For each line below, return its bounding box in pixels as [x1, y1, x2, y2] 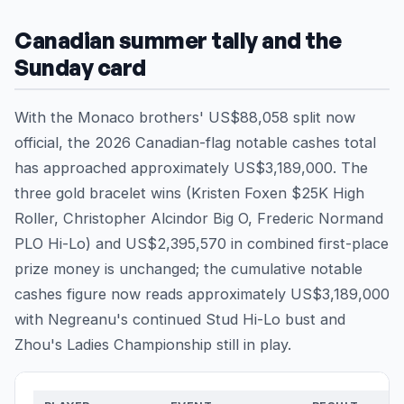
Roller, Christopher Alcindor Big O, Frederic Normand [14, 209, 383, 228]
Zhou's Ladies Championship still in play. [14, 335, 291, 354]
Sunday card [14, 53, 146, 82]
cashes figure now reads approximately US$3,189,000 [14, 285, 390, 304]
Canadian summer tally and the [14, 26, 342, 55]
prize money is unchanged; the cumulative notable [14, 260, 363, 279]
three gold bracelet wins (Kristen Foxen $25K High [14, 184, 364, 203]
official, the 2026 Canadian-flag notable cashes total [14, 133, 376, 152]
